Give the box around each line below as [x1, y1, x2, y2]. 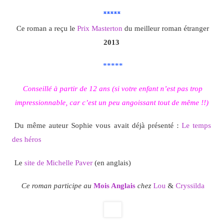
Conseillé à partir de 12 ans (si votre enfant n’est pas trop [23, 84, 203, 93]
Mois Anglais [93, 181, 135, 190]
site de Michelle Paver [24, 158, 93, 167]
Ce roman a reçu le [16, 24, 77, 33]
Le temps [181, 121, 212, 130]
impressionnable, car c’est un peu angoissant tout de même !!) [14, 98, 209, 107]
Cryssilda [175, 181, 205, 190]
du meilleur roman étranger [122, 24, 209, 33]
